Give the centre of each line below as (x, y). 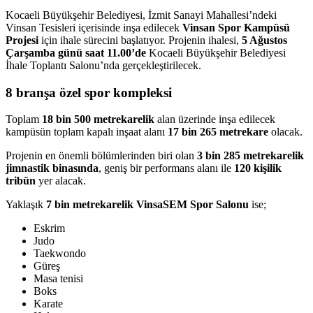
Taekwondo (60, 254)
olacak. (285, 132)
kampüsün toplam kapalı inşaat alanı (87, 132)
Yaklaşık (26, 205)
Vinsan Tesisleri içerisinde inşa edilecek (94, 27)
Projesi (22, 40)
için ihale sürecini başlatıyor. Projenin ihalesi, (140, 40)
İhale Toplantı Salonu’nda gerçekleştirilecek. (103, 65)
